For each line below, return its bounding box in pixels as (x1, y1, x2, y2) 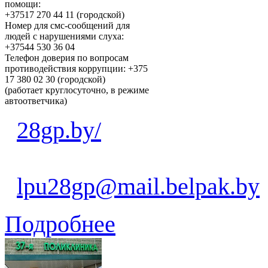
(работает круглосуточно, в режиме (5, 84, 149, 95)
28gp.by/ (17, 116, 101, 144)
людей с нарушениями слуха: (5, 31, 124, 41)
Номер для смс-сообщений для (5, 20, 130, 31)
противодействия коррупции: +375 (5, 63, 148, 74)
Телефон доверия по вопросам (5, 52, 129, 63)
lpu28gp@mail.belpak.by (17, 172, 260, 200)
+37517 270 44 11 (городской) (5, 9, 124, 20)
